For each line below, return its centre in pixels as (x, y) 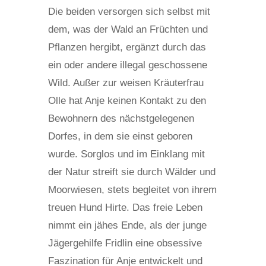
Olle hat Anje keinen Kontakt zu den (127, 100)
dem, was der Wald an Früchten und (128, 29)
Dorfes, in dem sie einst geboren (120, 136)
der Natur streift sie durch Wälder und (132, 172)
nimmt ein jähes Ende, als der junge (127, 225)
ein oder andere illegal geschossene (127, 65)
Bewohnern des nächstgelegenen (121, 118)
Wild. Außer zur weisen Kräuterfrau (126, 83)
